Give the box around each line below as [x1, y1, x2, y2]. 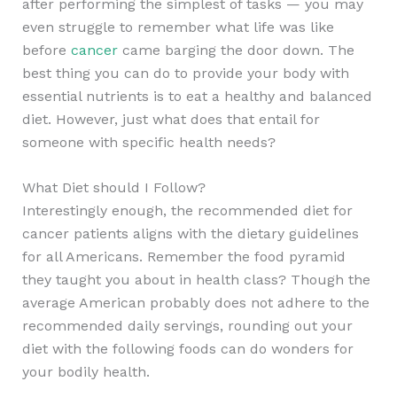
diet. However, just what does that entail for [21, 110, 320, 128]
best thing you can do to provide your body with [21, 64, 349, 82]
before [21, 41, 71, 58]
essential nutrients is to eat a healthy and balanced [21, 87, 372, 105]
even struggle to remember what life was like [21, 18, 334, 35]
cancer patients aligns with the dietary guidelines [21, 225, 359, 243]
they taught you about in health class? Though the [21, 271, 370, 289]
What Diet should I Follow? [21, 179, 206, 197]
